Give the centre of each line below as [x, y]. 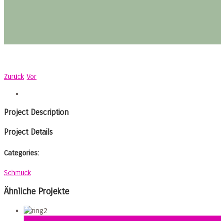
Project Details [28, 132]
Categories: [21, 153]
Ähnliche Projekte [37, 191]
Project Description [36, 112]
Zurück [14, 76]
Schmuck [18, 172]
